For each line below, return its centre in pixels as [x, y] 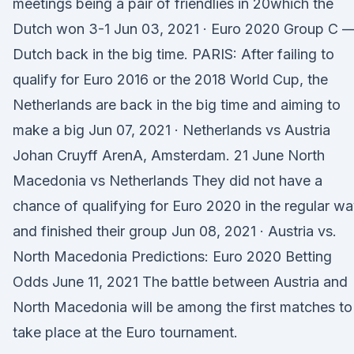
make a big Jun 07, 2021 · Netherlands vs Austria [171, 130]
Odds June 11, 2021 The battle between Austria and [180, 282]
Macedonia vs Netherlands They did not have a [168, 181]
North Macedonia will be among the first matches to [183, 307]
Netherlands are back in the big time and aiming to [177, 105]
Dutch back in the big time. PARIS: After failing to [173, 54]
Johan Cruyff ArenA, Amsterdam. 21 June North [169, 155]
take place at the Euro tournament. [125, 332]
